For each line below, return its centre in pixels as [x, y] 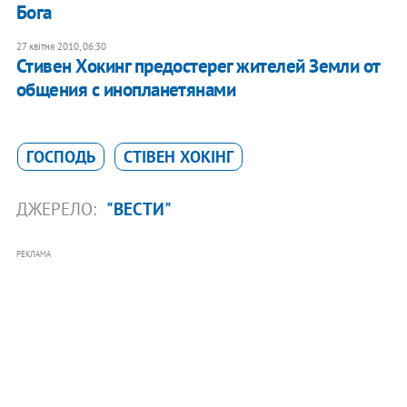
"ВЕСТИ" [139, 208]
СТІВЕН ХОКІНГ [178, 156]
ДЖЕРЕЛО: [58, 208]
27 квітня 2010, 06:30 [61, 46]
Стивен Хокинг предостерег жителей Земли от [198, 65]
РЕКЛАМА [33, 253]
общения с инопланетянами [126, 89]
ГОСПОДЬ [60, 156]
